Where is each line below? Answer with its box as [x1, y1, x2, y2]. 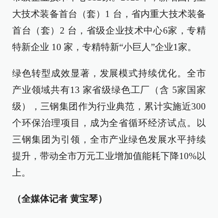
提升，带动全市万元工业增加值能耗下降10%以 [12, 151, 206, 161]
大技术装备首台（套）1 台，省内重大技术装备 [12, 9, 206, 19]
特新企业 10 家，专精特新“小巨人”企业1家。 [12, 42, 197, 52]
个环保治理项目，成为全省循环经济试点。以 [12, 118, 206, 128]
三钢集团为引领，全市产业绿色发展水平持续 [12, 134, 206, 145]
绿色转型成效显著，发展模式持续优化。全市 [12, 68, 206, 78]
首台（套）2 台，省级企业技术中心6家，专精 [12, 25, 206, 36]
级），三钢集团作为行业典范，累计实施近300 [12, 101, 206, 111]
